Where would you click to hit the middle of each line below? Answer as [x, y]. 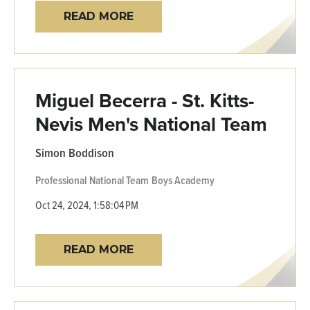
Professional [61, 180]
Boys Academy [183, 180]
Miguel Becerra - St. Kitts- [145, 100]
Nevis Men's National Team [151, 124]
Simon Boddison [75, 152]
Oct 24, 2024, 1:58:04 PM [87, 204]
